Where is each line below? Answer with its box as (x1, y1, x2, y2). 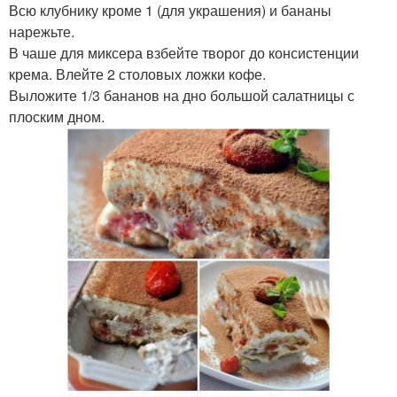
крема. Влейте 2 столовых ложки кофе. (9, 64, 266, 84)
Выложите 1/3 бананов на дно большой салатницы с (9, 85, 354, 105)
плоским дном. (9, 106, 105, 127)
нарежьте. (9, 21, 74, 42)
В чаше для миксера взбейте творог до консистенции (9, 43, 359, 63)
